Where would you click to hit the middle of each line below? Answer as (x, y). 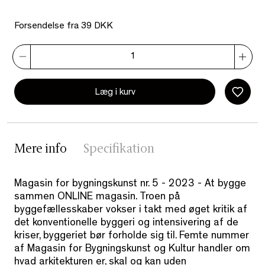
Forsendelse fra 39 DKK (64, 27)
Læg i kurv (115, 93)
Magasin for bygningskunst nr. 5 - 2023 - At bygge (130, 185)
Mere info (41, 150)
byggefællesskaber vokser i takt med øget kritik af (131, 211)
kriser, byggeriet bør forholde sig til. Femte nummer (132, 237)
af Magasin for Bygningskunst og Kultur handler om (132, 250)
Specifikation (119, 150)
